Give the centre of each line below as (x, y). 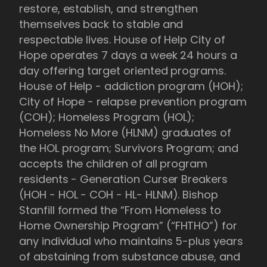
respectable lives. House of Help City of (122, 39)
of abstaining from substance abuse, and (130, 256)
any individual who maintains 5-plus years (131, 241)
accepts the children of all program (114, 163)
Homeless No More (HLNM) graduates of (125, 132)
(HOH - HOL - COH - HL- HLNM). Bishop (119, 194)
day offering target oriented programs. (122, 70)
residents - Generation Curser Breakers (123, 179)
